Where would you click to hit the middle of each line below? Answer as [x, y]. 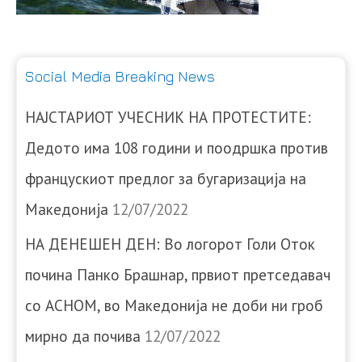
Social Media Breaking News [120, 77]
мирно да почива [83, 337]
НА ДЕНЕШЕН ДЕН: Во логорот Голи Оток [170, 244]
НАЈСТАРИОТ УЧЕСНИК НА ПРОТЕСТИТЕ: [168, 118]
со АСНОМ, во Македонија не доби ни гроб [174, 306]
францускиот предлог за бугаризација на [166, 179]
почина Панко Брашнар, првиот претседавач [178, 275]
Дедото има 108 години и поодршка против [177, 148]
